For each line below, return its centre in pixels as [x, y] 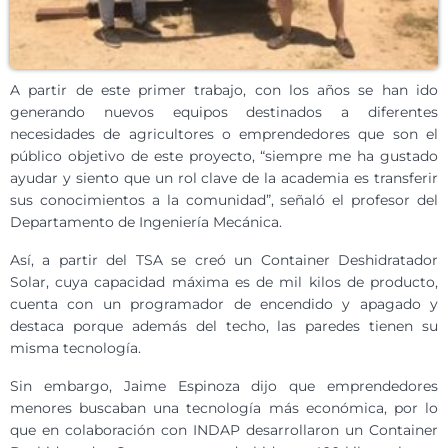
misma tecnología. [75, 347]
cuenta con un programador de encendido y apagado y [224, 303]
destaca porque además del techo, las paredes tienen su [224, 325]
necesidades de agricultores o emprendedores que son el [224, 133]
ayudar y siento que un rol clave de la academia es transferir [224, 177]
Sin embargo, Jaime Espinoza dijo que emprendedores [224, 385]
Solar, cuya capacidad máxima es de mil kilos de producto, [224, 281]
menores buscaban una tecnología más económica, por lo [224, 407]
